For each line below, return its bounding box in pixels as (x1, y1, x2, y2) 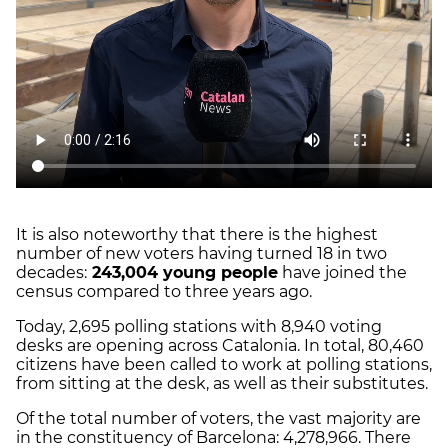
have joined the (278, 263, 407, 283)
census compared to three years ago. (16, 282, 316, 302)
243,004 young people (87, 263, 278, 283)
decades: (16, 263, 87, 283)
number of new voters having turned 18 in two (16, 244, 387, 264)
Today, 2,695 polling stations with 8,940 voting (16, 317, 382, 337)
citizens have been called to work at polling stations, (16, 355, 432, 375)
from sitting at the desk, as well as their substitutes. (16, 374, 432, 394)
